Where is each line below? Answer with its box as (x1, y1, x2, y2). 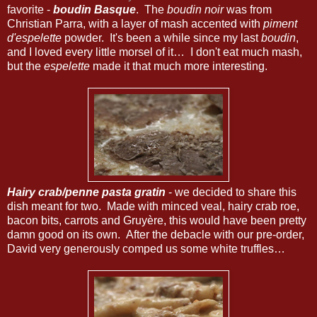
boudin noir (167, 3, 224, 16)
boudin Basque (53, 3, 136, 16)
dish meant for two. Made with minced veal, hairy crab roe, (7, 200, 299, 212)
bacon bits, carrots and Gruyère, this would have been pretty (7, 214, 306, 226)
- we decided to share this (166, 185, 296, 198)
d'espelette (7, 31, 62, 44)
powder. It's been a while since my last (62, 31, 261, 44)
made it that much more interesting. (90, 59, 267, 72)
